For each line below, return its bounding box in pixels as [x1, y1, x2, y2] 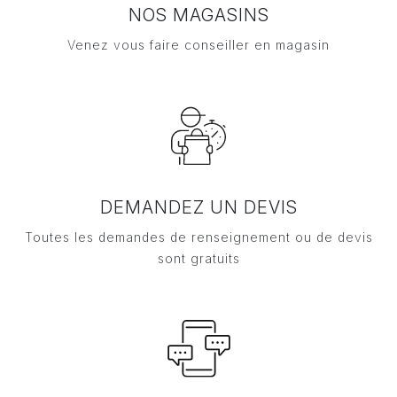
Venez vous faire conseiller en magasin [67, 36, 330, 52]
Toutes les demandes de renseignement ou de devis [24, 229, 373, 245]
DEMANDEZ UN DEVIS [99, 196, 298, 218]
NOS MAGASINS [128, 4, 269, 26]
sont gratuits [157, 250, 240, 266]
